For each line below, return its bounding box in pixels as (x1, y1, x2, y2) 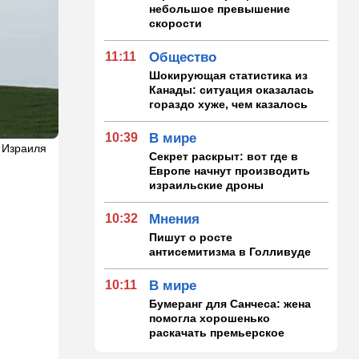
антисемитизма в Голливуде (149, 244, 312, 258)
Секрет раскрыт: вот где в (149, 149, 299, 163)
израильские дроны (149, 178, 264, 192)
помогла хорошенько (149, 311, 271, 325)
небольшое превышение (149, 2, 291, 15)
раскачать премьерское (149, 325, 285, 339)
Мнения (149, 211, 200, 227)
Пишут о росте (149, 230, 233, 244)
